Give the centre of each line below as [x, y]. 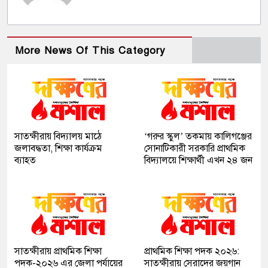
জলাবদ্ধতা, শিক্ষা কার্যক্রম [58, 149]
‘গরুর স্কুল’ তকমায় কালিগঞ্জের [198, 137]
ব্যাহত [25, 161]
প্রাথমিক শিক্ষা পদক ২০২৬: [192, 252]
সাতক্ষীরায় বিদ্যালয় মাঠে [58, 137]
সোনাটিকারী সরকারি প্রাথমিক [195, 149]
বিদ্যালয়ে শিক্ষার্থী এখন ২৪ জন [198, 161]
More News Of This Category [90, 51]
